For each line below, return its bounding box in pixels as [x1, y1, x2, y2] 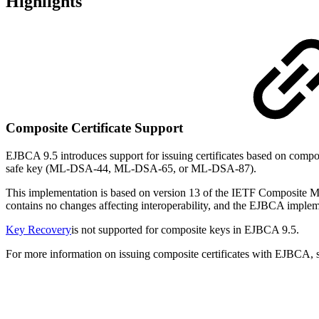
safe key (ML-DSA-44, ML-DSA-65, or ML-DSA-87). [6, 162, 256, 175]
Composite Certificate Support [6, 120, 187, 136]
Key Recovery [6, 224, 71, 236]
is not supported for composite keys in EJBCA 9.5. [71, 224, 299, 236]
